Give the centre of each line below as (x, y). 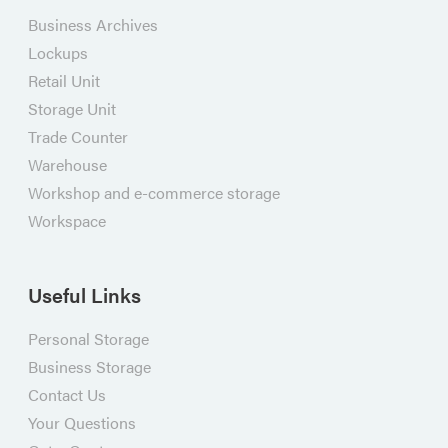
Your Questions (81, 422)
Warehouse (67, 164)
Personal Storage (88, 338)
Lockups (57, 52)
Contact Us (66, 394)
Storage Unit (71, 108)
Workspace (66, 220)
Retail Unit (63, 80)
